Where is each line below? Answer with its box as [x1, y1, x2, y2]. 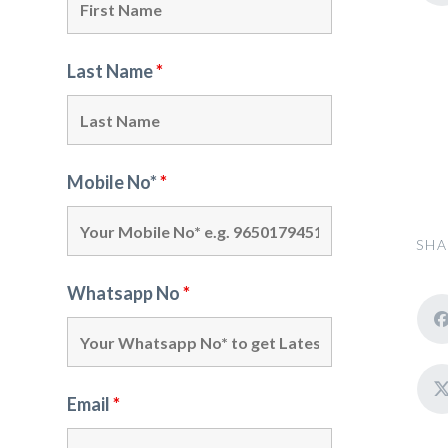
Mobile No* [67, 171, 160, 193]
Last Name [67, 60, 156, 82]
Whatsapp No [67, 282, 183, 304]
